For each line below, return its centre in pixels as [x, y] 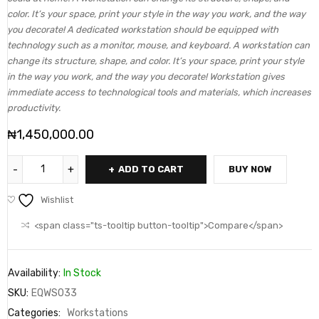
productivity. [34, 108]
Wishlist [57, 199]
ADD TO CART [151, 169]
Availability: [34, 273]
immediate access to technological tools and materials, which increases [159, 92]
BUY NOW [250, 169]
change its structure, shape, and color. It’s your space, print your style [156, 61]
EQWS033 [54, 293]
